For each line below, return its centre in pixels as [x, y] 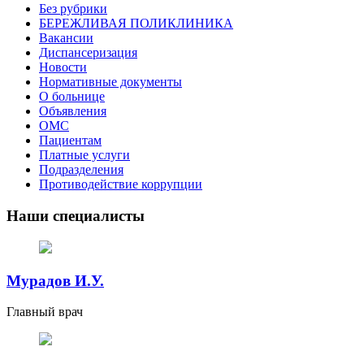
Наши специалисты [76, 216]
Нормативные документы [110, 82]
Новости [63, 67]
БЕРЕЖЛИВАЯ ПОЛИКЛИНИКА [136, 24]
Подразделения [81, 170]
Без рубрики [73, 9]
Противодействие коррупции [121, 184]
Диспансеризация [88, 53]
